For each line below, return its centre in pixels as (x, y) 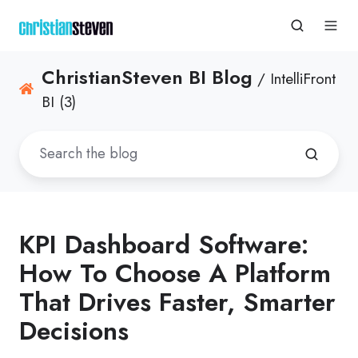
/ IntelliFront (294, 79)
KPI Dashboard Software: (164, 244)
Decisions (74, 330)
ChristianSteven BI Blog (147, 77)
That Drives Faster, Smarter (177, 302)
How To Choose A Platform (175, 273)
